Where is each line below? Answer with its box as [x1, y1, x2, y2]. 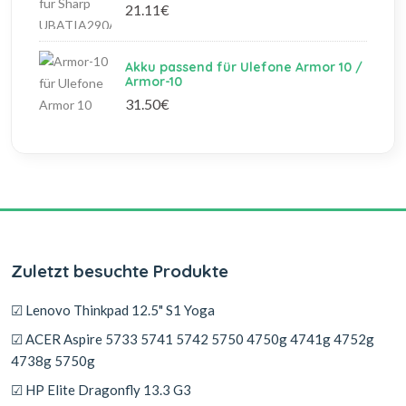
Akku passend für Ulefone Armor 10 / [125, 59, 362, 75]
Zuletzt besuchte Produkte [11, 260, 228, 282]
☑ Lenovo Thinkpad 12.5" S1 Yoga [11, 302, 215, 318]
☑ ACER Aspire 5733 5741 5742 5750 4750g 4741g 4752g [11, 331, 374, 347]
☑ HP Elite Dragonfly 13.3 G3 [11, 382, 191, 398]
